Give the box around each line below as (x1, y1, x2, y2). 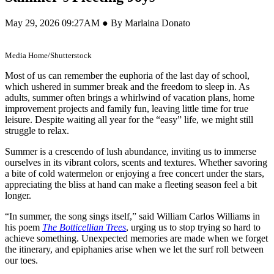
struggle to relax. (5, 125, 69, 136)
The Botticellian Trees (42, 221, 126, 232)
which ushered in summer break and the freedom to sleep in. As (5, 81, 250, 92)
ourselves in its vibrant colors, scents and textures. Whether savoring (5, 157, 267, 168)
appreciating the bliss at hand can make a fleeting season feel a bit (5, 179, 257, 190)
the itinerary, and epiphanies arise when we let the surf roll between (5, 243, 264, 254)
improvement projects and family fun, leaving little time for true (5, 103, 248, 114)
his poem (5, 221, 42, 232)
